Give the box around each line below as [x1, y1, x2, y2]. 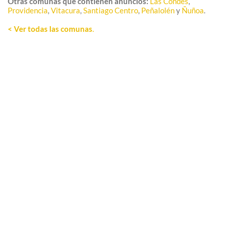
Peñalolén [141, 6, 175, 15]
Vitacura [51, 6, 80, 15]
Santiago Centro [83, 6, 138, 15]
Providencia [8, 6, 48, 15]
